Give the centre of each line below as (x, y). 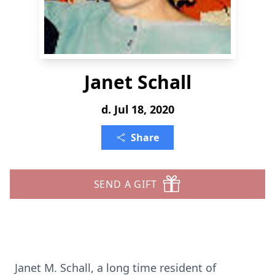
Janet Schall (137, 82)
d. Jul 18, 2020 (137, 109)
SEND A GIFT (125, 184)
